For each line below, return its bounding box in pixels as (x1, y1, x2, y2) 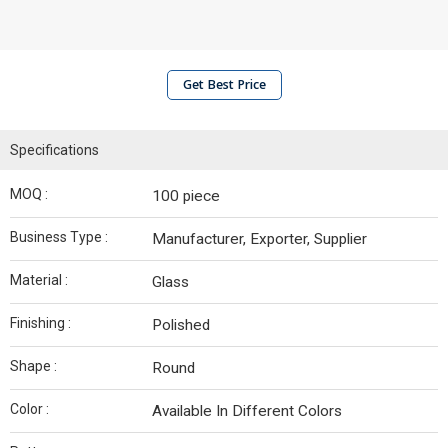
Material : (10, 272, 68, 288)
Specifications (10, 142, 99, 158)
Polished (152, 316, 210, 334)
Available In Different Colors (152, 402, 342, 420)
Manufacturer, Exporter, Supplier (152, 230, 367, 248)
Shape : (10, 358, 57, 374)
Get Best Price (182, 76, 266, 93)
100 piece (152, 187, 220, 205)
